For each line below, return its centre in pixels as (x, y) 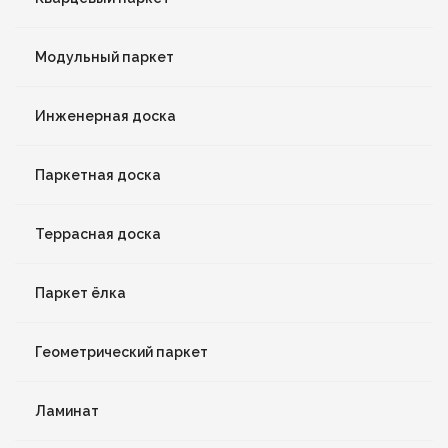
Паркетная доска (98, 174)
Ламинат (67, 410)
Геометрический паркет (121, 351)
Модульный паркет (104, 56)
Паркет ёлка (80, 292)
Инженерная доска (105, 115)
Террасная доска (98, 233)
